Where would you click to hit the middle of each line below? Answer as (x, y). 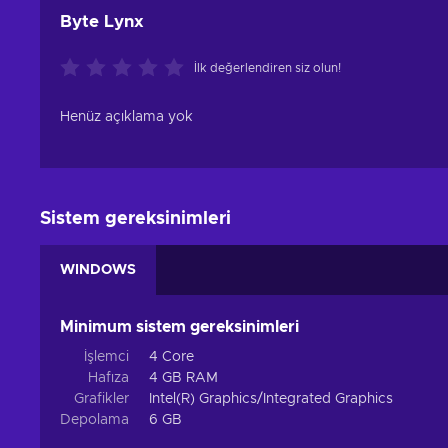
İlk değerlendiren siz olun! (267, 68)
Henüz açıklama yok (126, 117)
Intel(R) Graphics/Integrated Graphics (271, 399)
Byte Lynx (102, 22)
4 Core (171, 357)
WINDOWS (98, 270)
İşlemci (106, 357)
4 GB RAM (183, 378)
